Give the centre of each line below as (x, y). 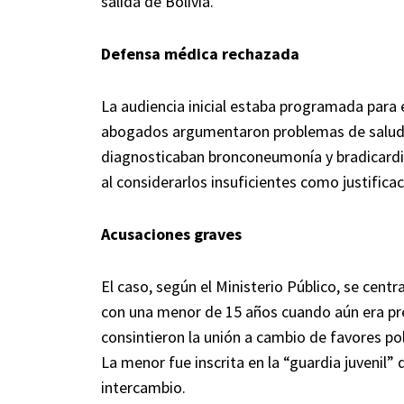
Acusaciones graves (171, 234)
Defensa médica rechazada (200, 54)
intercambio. (143, 388)
